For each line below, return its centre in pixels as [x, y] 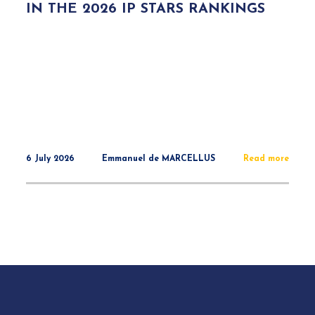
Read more [266, 159]
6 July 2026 [51, 159]
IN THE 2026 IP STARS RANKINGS [146, 9]
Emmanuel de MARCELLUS [159, 159]
